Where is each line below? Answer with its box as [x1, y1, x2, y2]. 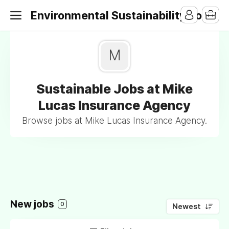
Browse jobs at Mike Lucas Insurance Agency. [22, 116, 207, 126]
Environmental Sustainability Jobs [31, 9, 215, 22]
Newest [172, 202, 201, 211]
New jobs [10, 198, 56, 210]
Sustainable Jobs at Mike [36, 81, 193, 97]
